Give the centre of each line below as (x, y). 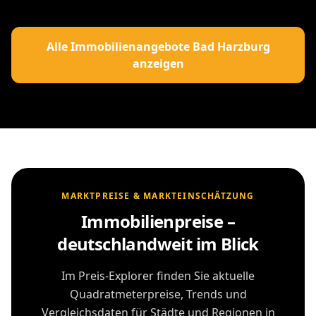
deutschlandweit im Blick (158, 244)
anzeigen (158, 64)
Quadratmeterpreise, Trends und (158, 294)
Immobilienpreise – (158, 221)
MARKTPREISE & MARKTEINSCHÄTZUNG (158, 196)
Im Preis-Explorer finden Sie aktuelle (158, 276)
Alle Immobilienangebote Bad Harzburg (158, 47)
